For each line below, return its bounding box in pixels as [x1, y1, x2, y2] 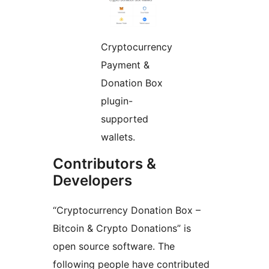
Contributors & [53, 154, 156, 172]
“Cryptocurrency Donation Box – [53, 204, 201, 216]
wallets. [101, 130, 135, 143]
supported [101, 112, 148, 125]
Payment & [101, 58, 150, 71]
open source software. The [53, 240, 175, 252]
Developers [53, 171, 132, 189]
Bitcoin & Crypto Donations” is [53, 222, 191, 234]
